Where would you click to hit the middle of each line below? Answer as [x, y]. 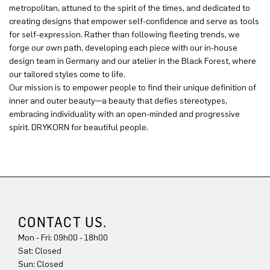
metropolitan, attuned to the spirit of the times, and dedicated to [130, 8]
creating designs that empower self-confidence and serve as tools [134, 21]
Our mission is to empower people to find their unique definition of [133, 87]
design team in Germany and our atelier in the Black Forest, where [133, 61]
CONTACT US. [63, 222]
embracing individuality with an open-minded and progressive [124, 114]
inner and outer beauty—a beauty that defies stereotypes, [118, 101]
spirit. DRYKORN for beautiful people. [79, 127]
